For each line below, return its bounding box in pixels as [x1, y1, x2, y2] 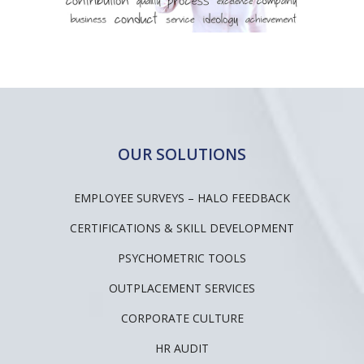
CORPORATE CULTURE [120, 310, 244, 326]
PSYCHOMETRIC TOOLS [118, 249, 246, 266]
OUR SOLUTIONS [118, 143, 246, 165]
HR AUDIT [155, 340, 209, 356]
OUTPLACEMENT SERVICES [109, 279, 255, 296]
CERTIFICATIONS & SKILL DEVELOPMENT [70, 219, 294, 236]
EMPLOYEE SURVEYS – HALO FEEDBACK [74, 189, 290, 206]
